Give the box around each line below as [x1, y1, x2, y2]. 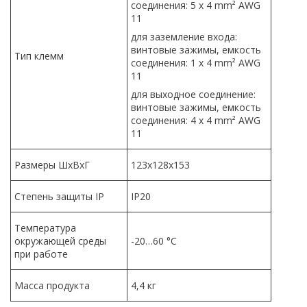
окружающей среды [14, 234, 106, 247]
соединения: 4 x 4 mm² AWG [131, 113, 260, 127]
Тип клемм [14, 49, 64, 62]
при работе [14, 247, 68, 260]
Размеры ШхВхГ [14, 158, 90, 171]
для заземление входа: [131, 29, 237, 43]
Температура [14, 221, 76, 234]
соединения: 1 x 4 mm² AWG [131, 56, 260, 69]
